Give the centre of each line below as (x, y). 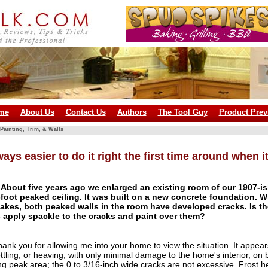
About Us (37, 112)
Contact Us (86, 112)
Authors (132, 112)
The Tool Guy (182, 112)
